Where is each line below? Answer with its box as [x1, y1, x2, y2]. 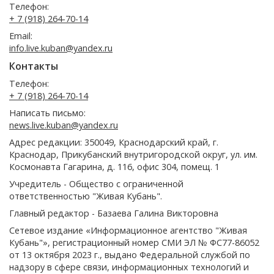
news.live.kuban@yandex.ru [9, 119, 118, 131]
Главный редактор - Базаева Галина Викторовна [9, 207, 218, 220]
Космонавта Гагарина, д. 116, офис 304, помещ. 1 [9, 161, 220, 173]
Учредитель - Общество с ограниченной [9, 178, 183, 190]
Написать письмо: [9, 107, 86, 119]
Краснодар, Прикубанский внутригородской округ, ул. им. [9, 149, 257, 161]
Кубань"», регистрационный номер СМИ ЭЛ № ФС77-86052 [9, 237, 259, 249]
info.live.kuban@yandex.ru [9, 42, 113, 54]
